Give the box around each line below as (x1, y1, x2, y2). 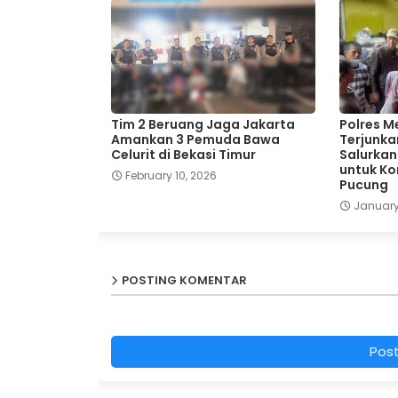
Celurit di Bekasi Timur (110, 145, 256, 163)
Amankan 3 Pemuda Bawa (110, 130, 280, 148)
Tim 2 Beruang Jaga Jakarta (110, 115, 295, 133)
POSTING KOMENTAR (121, 271, 247, 289)
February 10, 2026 (124, 167, 217, 183)
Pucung (338, 175, 388, 194)
